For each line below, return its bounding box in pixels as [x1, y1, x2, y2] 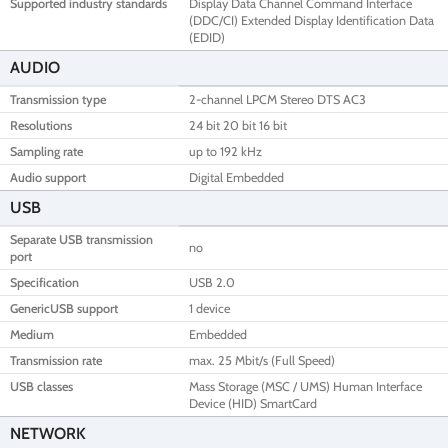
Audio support [10, 170, 86, 186]
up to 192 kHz [189, 144, 262, 160]
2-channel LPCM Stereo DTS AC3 [189, 92, 366, 108]
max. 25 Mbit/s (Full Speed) [189, 353, 335, 369]
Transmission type [10, 92, 106, 108]
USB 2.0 [189, 275, 235, 291]
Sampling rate [10, 144, 83, 160]
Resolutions [10, 118, 72, 134]
